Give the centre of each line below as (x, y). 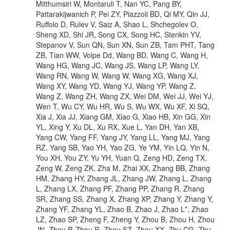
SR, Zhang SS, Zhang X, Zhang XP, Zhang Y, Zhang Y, (124, 198)
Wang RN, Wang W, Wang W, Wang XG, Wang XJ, (117, 75)
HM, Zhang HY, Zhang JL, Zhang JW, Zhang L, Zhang (124, 178)
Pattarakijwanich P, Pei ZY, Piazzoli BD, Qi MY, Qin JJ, (123, 14)
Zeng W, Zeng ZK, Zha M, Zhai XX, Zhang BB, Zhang (123, 168)
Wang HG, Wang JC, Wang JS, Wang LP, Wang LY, (118, 65)
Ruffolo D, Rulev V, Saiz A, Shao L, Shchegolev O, (117, 24)
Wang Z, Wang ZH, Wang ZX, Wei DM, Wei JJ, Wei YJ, (125, 96)
